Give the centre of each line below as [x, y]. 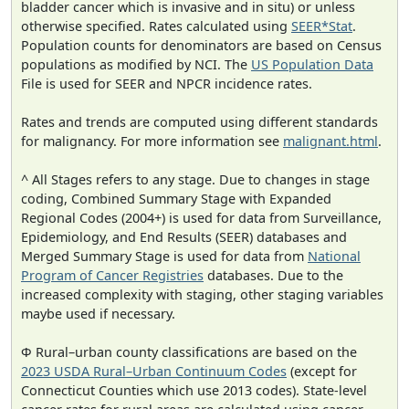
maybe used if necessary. [98, 313]
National [334, 256]
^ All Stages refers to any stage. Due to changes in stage [195, 179]
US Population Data [312, 64]
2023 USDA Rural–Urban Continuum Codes [154, 371]
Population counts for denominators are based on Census [201, 45]
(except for [322, 371]
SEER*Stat [322, 26]
